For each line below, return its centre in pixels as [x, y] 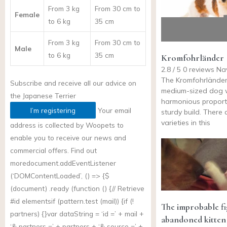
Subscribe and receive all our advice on [73, 83]
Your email [113, 110]
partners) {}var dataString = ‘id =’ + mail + [77, 213]
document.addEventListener [71, 163]
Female [27, 15]
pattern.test [79, 201]
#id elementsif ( [35, 201]
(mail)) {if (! [116, 201]
